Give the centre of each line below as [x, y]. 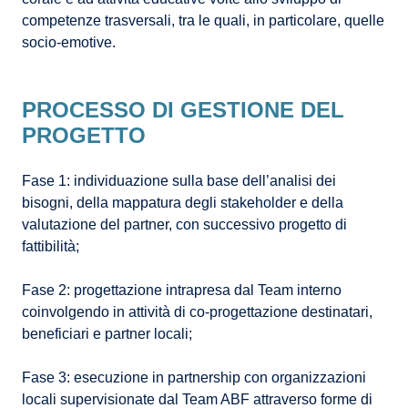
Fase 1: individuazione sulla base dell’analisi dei [179, 181]
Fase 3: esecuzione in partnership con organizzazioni [194, 378]
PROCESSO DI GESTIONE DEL [183, 110]
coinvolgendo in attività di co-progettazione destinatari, [197, 312]
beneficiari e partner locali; [107, 334]
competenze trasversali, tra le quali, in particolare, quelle [203, 21]
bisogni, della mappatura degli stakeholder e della [183, 203]
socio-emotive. [69, 43]
